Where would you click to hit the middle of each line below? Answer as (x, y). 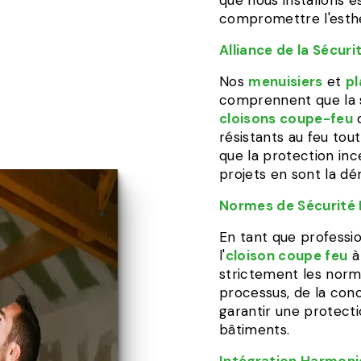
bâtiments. (255, 330)
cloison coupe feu (286, 255)
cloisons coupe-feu (286, 118)
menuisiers (286, 81)
